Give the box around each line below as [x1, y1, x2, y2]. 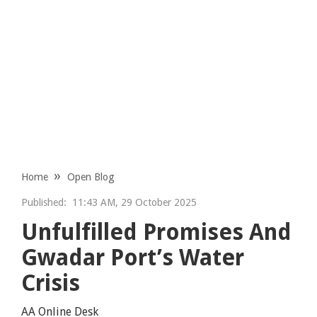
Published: [21, 196, 67, 208]
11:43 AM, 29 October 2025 [67, 196, 197, 208]
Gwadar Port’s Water [21, 243, 245, 271]
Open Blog [67, 171, 115, 183]
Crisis [21, 269, 81, 296]
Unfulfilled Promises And [21, 218, 292, 246]
